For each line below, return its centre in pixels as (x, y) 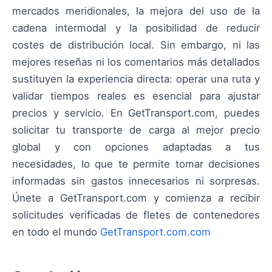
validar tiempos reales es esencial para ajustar (136, 96)
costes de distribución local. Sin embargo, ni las (136, 45)
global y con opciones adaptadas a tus (136, 147)
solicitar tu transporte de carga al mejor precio (136, 130)
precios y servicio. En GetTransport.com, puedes (136, 113)
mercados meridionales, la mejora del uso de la (136, 11)
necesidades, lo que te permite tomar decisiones (136, 164)
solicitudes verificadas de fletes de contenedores (136, 215)
